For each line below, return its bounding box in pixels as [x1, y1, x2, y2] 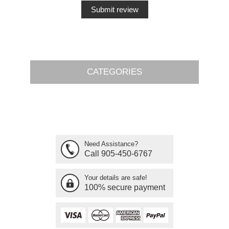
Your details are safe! [84, 174, 147, 181]
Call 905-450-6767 [84, 149, 152, 158]
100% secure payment [84, 183, 165, 192]
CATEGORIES [87, 67, 142, 77]
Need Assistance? [84, 140, 138, 148]
